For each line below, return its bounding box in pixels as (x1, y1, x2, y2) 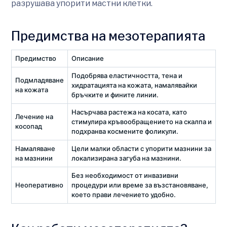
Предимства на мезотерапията (11, 28, 205, 44)
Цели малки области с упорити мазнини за (71, 144, 211, 153)
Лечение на (15, 112, 53, 121)
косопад (15, 122, 42, 130)
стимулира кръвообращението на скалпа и (71, 117, 212, 126)
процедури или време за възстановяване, (71, 180, 208, 189)
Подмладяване (15, 75, 64, 84)
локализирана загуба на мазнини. (71, 154, 181, 162)
